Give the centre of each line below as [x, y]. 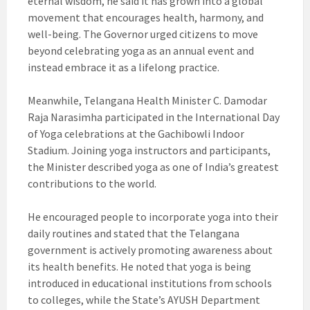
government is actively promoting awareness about [150, 250]
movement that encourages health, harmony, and [146, 18]
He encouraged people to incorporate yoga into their [153, 217]
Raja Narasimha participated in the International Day [154, 117]
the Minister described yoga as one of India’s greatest [153, 167]
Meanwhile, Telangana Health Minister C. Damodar [147, 101]
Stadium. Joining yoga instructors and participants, [149, 151]
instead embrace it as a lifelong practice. [124, 67]
